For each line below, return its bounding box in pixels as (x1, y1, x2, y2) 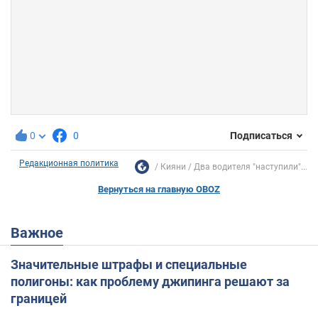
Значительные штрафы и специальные (11, 256, 247, 272)
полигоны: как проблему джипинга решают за (11, 273, 290, 289)
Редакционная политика (19, 158, 119, 168)
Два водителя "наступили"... (194, 161, 307, 172)
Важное (20, 224, 63, 241)
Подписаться (230, 130, 292, 142)
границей (11, 290, 67, 306)
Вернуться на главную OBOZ (98, 183, 220, 194)
